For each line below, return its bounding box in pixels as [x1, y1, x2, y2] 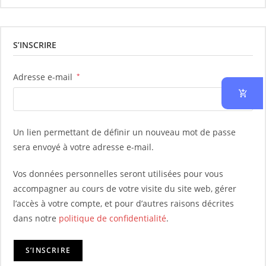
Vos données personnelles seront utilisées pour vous [13, 168, 223, 179]
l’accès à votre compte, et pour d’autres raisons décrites [13, 198, 234, 209]
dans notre [13, 213, 59, 224]
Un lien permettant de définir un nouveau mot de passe [13, 126, 236, 138]
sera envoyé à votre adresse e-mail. [13, 141, 154, 153]
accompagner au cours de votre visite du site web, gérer [13, 183, 236, 194]
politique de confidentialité [59, 213, 166, 224]
